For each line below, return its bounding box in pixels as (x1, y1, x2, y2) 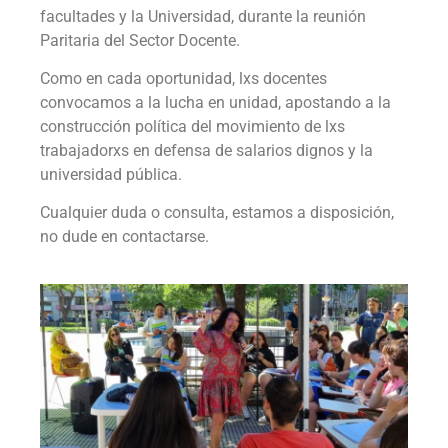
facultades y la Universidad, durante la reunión (40, 6, 366, 26)
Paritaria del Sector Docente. (40, 30, 240, 50)
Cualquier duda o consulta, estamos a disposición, (40, 203, 394, 223)
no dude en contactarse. (40, 227, 209, 247)
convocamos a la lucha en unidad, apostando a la (40, 92, 391, 112)
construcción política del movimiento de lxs (40, 116, 345, 136)
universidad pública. (40, 164, 182, 184)
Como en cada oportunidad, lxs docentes (40, 68, 327, 88)
